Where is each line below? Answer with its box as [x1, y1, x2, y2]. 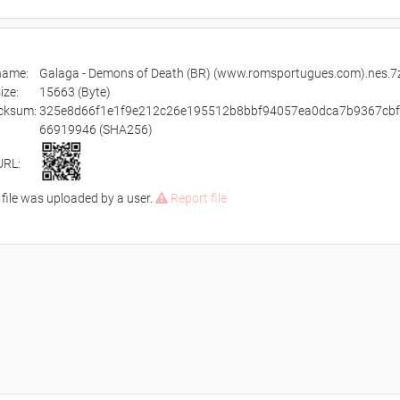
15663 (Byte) [38, 85, 111, 99]
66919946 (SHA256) [38, 122, 153, 137]
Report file [167, 191, 227, 205]
